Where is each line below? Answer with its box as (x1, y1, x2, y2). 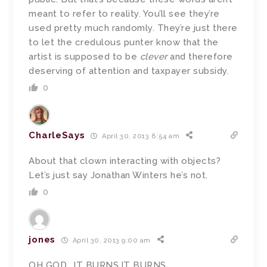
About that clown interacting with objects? (29, 156, 221, 167)
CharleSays (29, 130, 85, 141)
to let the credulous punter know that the (29, 37, 219, 48)
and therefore (167, 51, 233, 63)
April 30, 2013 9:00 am (70, 236, 151, 244)
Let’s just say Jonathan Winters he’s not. (29, 170, 208, 181)
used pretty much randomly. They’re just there (29, 23, 238, 34)
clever (139, 51, 167, 63)
